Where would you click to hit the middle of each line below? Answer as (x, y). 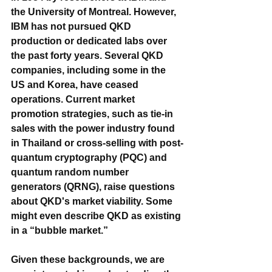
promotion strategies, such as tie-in (93, 114)
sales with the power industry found (94, 128)
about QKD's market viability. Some (93, 201)
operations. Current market (74, 99)
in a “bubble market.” (59, 230)
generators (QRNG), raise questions (94, 186)
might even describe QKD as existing (97, 216)
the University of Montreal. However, (95, 12)
